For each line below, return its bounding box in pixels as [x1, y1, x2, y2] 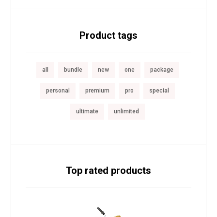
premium [85, 87, 109, 94]
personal [46, 87, 70, 94]
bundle [63, 66, 82, 74]
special [149, 87, 169, 94]
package [150, 66, 173, 74]
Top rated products [66, 165, 151, 177]
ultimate [76, 108, 98, 115]
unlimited [114, 108, 139, 115]
